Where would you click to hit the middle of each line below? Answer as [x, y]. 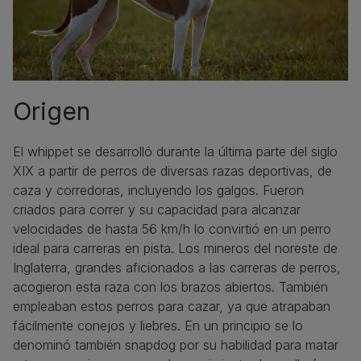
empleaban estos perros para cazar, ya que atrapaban [172, 306]
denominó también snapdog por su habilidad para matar [176, 344]
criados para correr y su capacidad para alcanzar [157, 209]
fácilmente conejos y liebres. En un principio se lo [158, 325]
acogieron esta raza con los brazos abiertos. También [170, 286]
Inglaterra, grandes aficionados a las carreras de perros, [177, 267]
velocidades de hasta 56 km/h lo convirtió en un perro [172, 228]
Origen [52, 111]
